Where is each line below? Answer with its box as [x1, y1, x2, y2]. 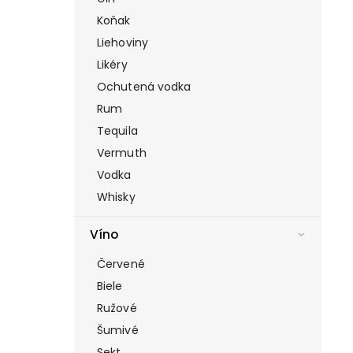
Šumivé [97, 322, 139, 339]
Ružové [97, 300, 137, 317]
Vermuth [97, 145, 147, 162]
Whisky [97, 189, 136, 206]
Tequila [97, 123, 138, 139]
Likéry [97, 57, 128, 73]
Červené [97, 256, 145, 273]
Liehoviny [97, 35, 148, 51]
